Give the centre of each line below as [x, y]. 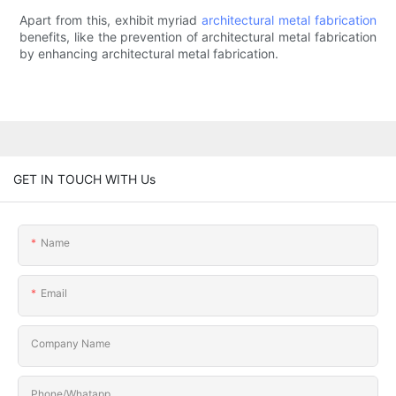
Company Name [71, 343]
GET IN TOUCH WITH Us [84, 179]
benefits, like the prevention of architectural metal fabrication [198, 37]
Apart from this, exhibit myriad [111, 20]
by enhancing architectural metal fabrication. [149, 54]
